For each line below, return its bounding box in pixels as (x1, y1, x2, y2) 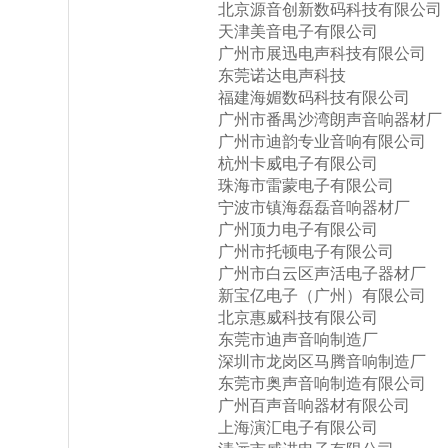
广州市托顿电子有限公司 (218, 243, 394, 260)
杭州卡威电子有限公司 (218, 155, 378, 172)
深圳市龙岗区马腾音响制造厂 (218, 353, 426, 370)
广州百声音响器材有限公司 (218, 397, 410, 414)
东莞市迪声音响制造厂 (218, 331, 378, 348)
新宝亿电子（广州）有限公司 (218, 287, 426, 304)
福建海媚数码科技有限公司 (218, 89, 410, 106)
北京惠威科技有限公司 (218, 309, 378, 326)
